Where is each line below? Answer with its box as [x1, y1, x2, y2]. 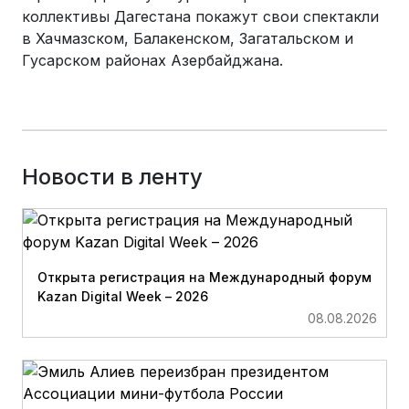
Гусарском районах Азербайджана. [22, 51, 283, 69]
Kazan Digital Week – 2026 [37, 288, 208, 304]
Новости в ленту [22, 163, 203, 190]
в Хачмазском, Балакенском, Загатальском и [22, 29, 353, 47]
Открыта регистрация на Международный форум [37, 269, 372, 285]
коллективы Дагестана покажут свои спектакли [22, 7, 379, 26]
